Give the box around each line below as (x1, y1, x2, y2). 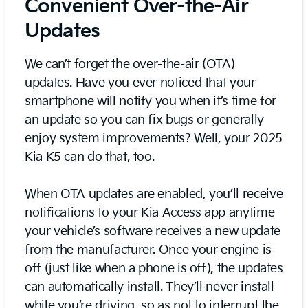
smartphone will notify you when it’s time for (25, 93, 276, 109)
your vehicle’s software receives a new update (25, 223, 280, 239)
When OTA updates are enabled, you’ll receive (25, 186, 283, 201)
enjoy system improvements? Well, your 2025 (25, 131, 283, 146)
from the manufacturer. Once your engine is (25, 242, 272, 257)
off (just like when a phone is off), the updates (25, 261, 283, 276)
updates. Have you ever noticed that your (25, 75, 256, 90)
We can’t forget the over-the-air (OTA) (25, 56, 235, 71)
